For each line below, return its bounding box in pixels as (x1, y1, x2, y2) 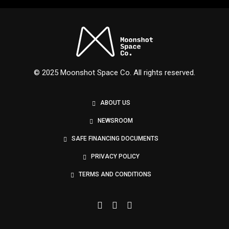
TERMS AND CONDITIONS (79, 171, 151, 178)
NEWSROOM (97, 117, 133, 124)
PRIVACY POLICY (90, 153, 140, 160)
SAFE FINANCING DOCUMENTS (72, 135, 158, 142)
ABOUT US (100, 99, 130, 106)
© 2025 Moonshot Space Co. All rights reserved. (34, 67, 195, 77)
